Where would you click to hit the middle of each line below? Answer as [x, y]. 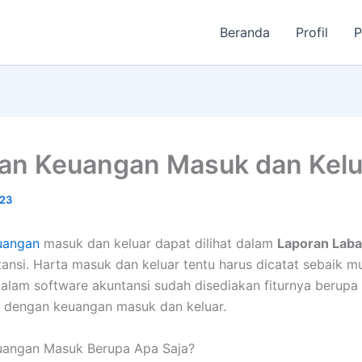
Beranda [245, 32]
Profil [312, 32]
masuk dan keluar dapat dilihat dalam [158, 243]
